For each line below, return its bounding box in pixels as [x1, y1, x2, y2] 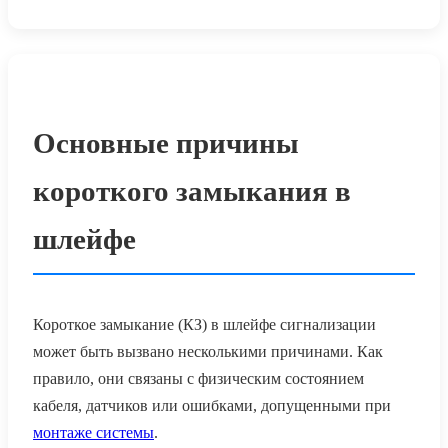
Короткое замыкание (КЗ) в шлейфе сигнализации [33, 316, 376, 334]
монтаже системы [33, 424, 154, 442]
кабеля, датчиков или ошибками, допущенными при [33, 397, 391, 415]
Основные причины [33, 127, 299, 160]
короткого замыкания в [33, 175, 351, 208]
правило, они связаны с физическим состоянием [33, 370, 364, 388]
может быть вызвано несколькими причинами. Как [33, 343, 383, 361]
